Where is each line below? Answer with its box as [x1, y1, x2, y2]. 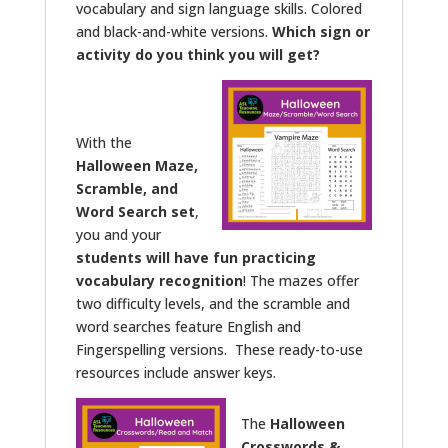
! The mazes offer [242, 270, 359, 290]
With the [75, 132, 132, 152]
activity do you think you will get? [75, 44, 320, 64]
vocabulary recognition [75, 270, 243, 290]
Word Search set [75, 201, 195, 221]
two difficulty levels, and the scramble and [75, 293, 350, 313]
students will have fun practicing [75, 247, 316, 267]
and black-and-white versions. [75, 21, 272, 41]
